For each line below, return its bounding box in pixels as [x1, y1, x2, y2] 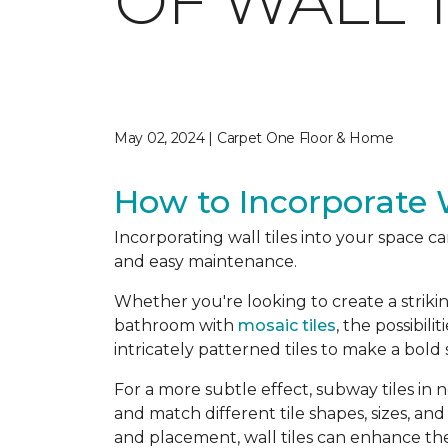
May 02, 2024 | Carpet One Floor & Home [114, 129, 394, 147]
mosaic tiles [238, 316, 336, 335]
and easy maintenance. [114, 252, 301, 271]
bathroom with [114, 316, 238, 335]
